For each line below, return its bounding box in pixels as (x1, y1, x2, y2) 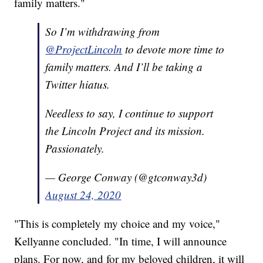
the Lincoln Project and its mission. (45, 123, 205, 139)
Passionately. (45, 141, 105, 156)
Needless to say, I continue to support (45, 106, 214, 121)
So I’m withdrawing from (45, 24, 160, 39)
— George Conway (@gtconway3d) (45, 170, 207, 185)
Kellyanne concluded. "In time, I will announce (14, 234, 227, 249)
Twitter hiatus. (45, 77, 110, 92)
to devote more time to (122, 42, 225, 57)
